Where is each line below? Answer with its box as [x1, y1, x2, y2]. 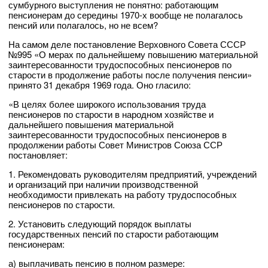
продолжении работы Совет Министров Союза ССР [8, 138, 223, 151]
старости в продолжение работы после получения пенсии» [8, 68, 252, 81]
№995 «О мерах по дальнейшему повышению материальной [8, 48, 258, 61]
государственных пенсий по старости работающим [8, 227, 218, 240]
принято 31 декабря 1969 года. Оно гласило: [8, 78, 191, 92]
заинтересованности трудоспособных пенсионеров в [8, 128, 227, 141]
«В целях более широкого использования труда [8, 98, 206, 111]
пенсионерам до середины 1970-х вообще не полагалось [8, 8, 243, 22]
